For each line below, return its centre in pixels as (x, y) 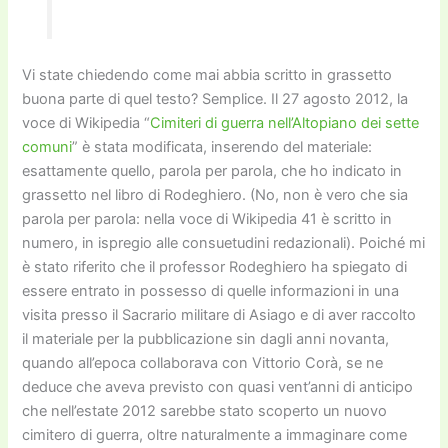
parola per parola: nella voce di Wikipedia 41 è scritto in (207, 218)
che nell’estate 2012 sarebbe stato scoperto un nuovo (205, 410)
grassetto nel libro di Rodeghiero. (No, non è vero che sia (215, 194)
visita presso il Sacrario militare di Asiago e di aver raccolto (219, 314)
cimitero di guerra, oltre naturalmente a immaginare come (215, 434)
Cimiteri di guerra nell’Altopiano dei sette (285, 122)
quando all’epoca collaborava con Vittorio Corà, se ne (203, 362)
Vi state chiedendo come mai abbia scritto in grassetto (207, 74)
